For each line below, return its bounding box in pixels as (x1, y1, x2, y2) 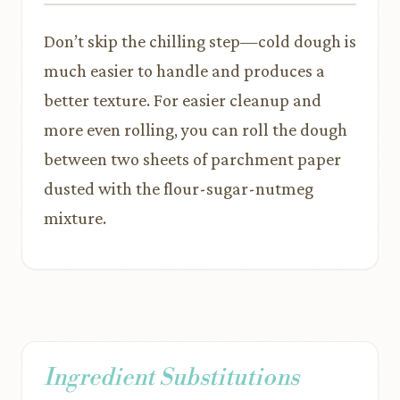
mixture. (44, 208, 106, 228)
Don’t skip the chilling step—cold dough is (44, 31, 356, 51)
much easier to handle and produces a (44, 61, 325, 80)
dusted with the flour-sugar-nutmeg (44, 179, 313, 198)
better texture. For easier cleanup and (44, 90, 321, 110)
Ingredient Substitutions (44, 363, 299, 392)
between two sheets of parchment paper (44, 149, 341, 169)
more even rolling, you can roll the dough (44, 120, 347, 139)
